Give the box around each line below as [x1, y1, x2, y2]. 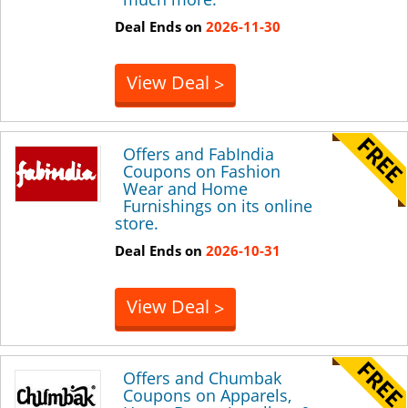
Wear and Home [123, 177, 248, 199]
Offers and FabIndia [123, 142, 274, 165]
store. [115, 211, 158, 234]
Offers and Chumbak [123, 366, 281, 389]
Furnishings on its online [123, 194, 312, 217]
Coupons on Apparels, [123, 383, 291, 406]
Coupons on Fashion [123, 159, 280, 182]
